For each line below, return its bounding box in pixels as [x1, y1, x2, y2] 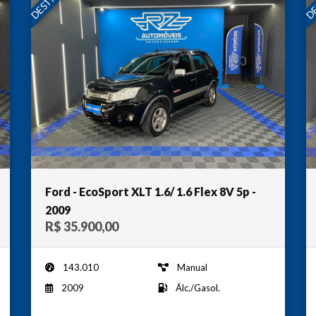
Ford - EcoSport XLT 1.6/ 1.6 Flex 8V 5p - [45, 184, 256, 198]
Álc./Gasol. [176, 281, 220, 293]
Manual [177, 261, 207, 273]
